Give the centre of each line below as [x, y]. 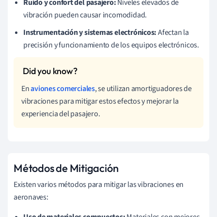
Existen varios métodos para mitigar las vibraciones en [99, 185]
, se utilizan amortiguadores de [143, 89]
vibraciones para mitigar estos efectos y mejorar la [100, 101]
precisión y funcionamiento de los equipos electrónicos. [111, 45]
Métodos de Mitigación [66, 168]
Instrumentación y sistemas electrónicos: [90, 33]
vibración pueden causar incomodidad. [85, 15]
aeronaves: [31, 197]
